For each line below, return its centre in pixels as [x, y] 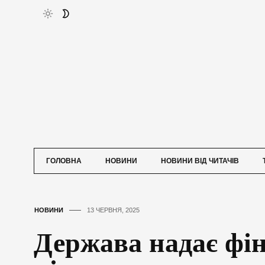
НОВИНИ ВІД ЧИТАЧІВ [200, 161]
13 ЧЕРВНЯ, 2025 [113, 210]
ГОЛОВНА [64, 161]
